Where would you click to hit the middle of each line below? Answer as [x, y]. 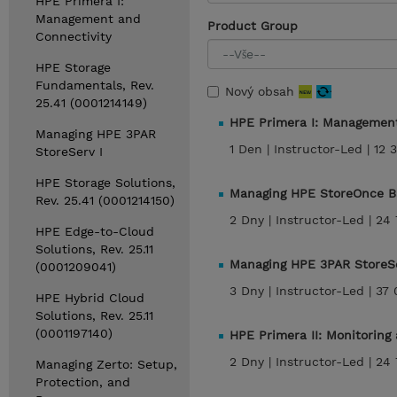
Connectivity [74, 36]
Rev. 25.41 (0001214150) [105, 200]
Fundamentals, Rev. [95, 85]
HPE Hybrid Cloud [90, 298]
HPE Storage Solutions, [105, 183]
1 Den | [252, 149]
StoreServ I [69, 152]
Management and [88, 19]
